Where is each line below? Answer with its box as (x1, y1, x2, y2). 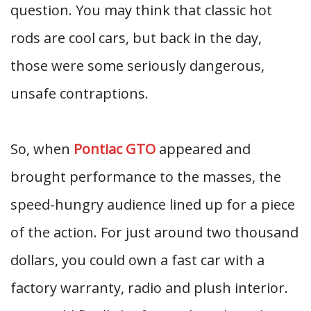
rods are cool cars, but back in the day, (10, 28, 262, 47)
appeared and (155, 140, 251, 158)
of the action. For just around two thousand (10, 223, 299, 242)
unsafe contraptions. (10, 84, 149, 103)
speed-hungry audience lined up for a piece (10, 195, 295, 214)
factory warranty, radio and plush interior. (10, 278, 288, 297)
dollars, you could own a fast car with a (10, 251, 264, 269)
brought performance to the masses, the (10, 167, 281, 186)
